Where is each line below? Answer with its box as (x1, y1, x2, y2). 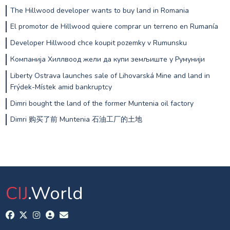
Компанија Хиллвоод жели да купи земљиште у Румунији (10, 54, 205, 64)
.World (27, 181, 83, 206)
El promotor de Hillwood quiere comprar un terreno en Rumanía (10, 22, 218, 32)
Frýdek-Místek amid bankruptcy (10, 82, 112, 92)
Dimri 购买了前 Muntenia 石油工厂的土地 (10, 114, 142, 125)
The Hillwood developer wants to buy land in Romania (10, 5, 189, 15)
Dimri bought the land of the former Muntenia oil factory (10, 98, 194, 108)
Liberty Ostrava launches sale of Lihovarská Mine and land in (10, 70, 210, 81)
